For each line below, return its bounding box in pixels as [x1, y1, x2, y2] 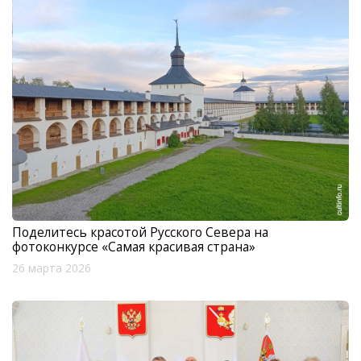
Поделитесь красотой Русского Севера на [12, 222, 268, 241]
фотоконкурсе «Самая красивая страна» [12, 237, 255, 255]
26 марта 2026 [12, 260, 91, 276]
